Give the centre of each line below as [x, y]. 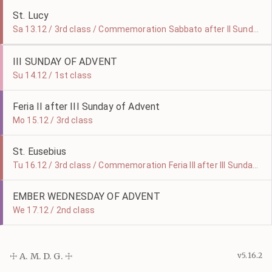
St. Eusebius [39, 151]
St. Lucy [31, 15]
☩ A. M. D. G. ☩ [42, 256]
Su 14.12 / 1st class [52, 75]
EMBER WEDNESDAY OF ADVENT [87, 196]
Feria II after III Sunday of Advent [87, 107]
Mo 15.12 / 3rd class [53, 120]
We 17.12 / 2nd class [54, 210]
